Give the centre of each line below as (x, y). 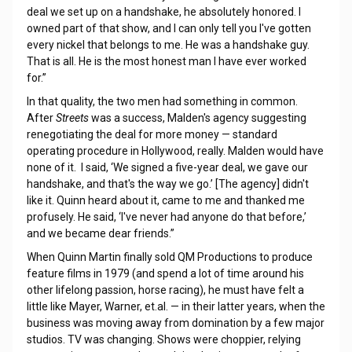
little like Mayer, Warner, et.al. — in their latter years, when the (176, 306)
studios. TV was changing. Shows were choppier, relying (163, 339)
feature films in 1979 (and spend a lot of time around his (165, 273)
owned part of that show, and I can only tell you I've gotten (169, 28)
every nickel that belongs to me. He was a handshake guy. (168, 45)
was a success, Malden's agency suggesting (197, 118)
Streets (72, 118)
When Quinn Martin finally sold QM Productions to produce (169, 257)
